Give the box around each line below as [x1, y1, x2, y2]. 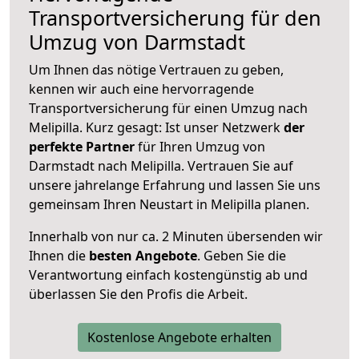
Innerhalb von [29, 227, 114, 245]
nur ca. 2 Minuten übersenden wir [114, 227, 323, 245]
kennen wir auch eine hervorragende [29, 79, 254, 98]
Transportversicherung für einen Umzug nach [29, 99, 308, 117]
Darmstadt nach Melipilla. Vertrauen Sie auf [29, 156, 293, 175]
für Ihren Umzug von [135, 137, 265, 155]
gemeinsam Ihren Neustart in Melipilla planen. [29, 195, 309, 213]
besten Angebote [89, 246, 197, 264]
